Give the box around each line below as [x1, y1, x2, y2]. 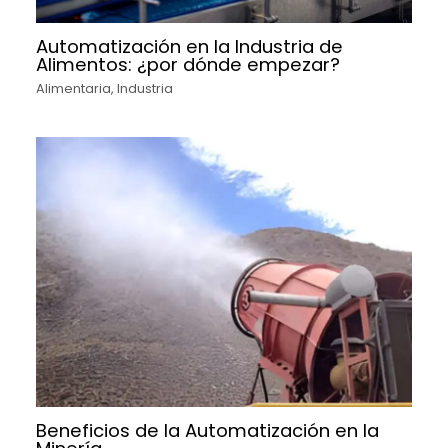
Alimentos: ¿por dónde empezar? [36, 51, 341, 77]
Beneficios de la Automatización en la [36, 417, 380, 443]
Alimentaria [36, 79, 112, 97]
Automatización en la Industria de [36, 33, 344, 59]
